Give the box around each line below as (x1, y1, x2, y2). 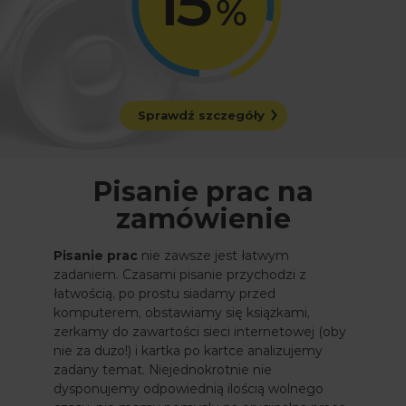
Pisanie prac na (92, 174, 314, 208)
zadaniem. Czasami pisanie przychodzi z (53, 266, 306, 283)
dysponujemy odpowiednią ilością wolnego (53, 380, 324, 397)
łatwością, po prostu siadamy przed (53, 285, 275, 302)
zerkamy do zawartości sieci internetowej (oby (53, 323, 346, 340)
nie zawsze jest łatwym (138, 246, 289, 264)
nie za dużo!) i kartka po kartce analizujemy (53, 342, 323, 359)
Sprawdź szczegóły (137, 107, 265, 122)
